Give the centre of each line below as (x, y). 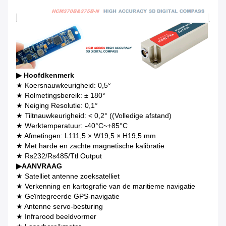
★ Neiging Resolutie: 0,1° (57, 105)
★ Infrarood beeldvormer (56, 216)
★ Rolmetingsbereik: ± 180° (61, 95)
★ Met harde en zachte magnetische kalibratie (90, 146)
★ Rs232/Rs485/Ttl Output (59, 156)
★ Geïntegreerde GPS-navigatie (68, 196)
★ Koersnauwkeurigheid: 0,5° (64, 85)
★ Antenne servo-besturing (60, 206)
